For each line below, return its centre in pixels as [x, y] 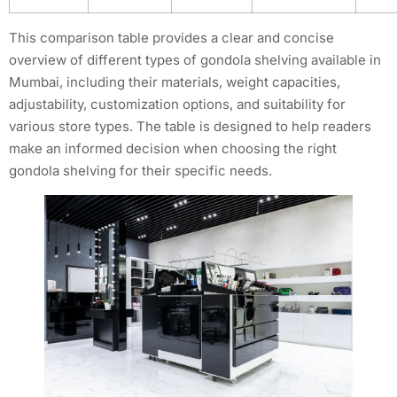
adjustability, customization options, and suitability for [177, 104]
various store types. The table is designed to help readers [190, 126]
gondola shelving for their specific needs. [140, 170]
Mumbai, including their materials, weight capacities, [175, 82]
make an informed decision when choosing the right [173, 148]
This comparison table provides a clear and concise [171, 37]
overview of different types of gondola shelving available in [195, 59]
